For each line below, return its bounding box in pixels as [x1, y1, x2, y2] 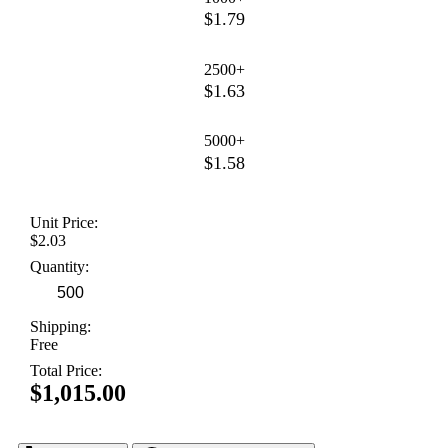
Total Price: [30, 362, 102, 380]
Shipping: [30, 318, 91, 336]
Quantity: [30, 258, 89, 276]
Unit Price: [30, 214, 98, 232]
